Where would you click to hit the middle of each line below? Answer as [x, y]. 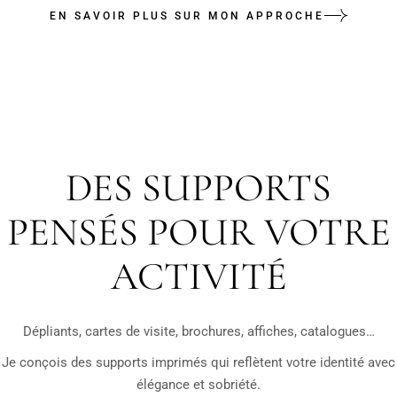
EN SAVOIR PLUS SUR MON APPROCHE [187, 16]
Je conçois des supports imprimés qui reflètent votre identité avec [198, 362]
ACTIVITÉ [198, 276]
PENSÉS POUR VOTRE [198, 232]
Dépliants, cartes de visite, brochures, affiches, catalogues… [198, 331]
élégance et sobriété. [198, 384]
